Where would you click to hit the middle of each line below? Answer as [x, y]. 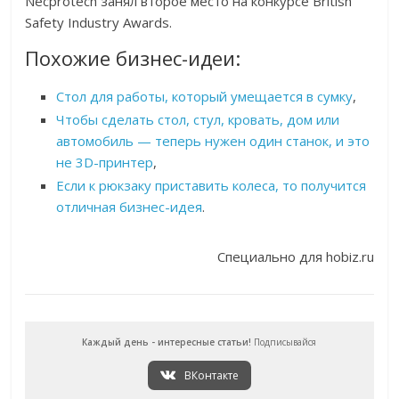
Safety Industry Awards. [99, 23]
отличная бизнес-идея [130, 207]
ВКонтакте [210, 376]
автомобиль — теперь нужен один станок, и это [213, 141]
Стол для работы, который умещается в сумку [205, 97]
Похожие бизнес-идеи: [133, 58]
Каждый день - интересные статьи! [167, 342]
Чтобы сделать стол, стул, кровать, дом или [198, 120]
